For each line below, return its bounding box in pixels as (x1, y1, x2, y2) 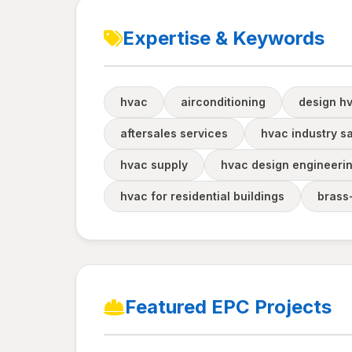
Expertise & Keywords (123, 27, 324, 49)
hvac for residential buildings (120, 189, 284, 203)
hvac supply (120, 158, 188, 171)
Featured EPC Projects (125, 295, 332, 318)
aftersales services (120, 126, 228, 140)
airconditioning (181, 95, 266, 108)
